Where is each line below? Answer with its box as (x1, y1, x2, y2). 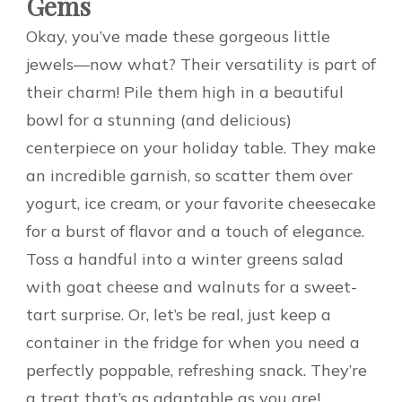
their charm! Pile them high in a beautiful (26, 82, 344, 103)
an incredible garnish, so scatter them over (26, 165, 353, 187)
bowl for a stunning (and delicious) (26, 109, 292, 131)
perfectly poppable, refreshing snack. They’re (26, 360, 367, 381)
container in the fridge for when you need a (26, 332, 360, 354)
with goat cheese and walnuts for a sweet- (26, 276, 357, 298)
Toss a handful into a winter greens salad (26, 249, 344, 270)
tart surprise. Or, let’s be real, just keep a (26, 304, 331, 326)
